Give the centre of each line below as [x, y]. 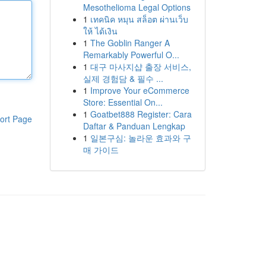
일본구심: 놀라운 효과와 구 [140, 138]
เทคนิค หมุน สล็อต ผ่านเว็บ [139, 19]
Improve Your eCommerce [140, 90]
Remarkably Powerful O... [131, 55]
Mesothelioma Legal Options [137, 7]
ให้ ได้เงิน [100, 31]
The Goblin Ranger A [130, 43]
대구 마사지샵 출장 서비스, [140, 66]
